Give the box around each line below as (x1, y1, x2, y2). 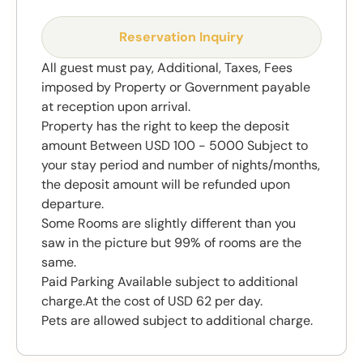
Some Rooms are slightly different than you (41, 214, 296, 232)
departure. (41, 194, 104, 212)
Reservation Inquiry (119, 28, 244, 45)
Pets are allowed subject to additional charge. (41, 311, 313, 329)
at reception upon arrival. (41, 97, 190, 115)
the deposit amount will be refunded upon (41, 175, 290, 193)
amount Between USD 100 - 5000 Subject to (41, 136, 308, 154)
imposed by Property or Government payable (41, 78, 310, 96)
